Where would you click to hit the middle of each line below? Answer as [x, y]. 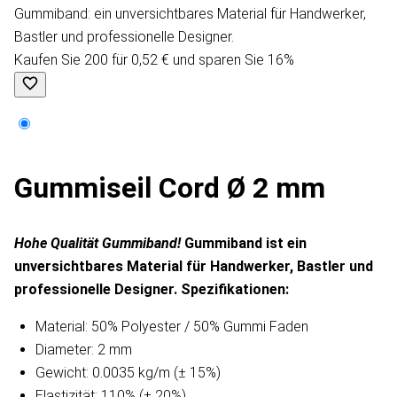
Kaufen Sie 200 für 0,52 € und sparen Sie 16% [154, 60]
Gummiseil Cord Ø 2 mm [170, 188]
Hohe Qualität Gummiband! [99, 244]
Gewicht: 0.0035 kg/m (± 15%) [128, 373]
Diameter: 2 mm [84, 350]
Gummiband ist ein [245, 244]
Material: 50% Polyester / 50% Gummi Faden [172, 327]
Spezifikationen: [235, 290]
